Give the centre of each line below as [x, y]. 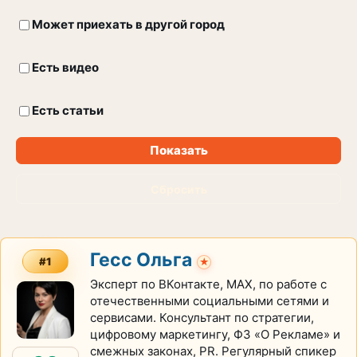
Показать [178, 150]
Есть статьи [68, 110]
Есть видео [65, 67]
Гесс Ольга [141, 260]
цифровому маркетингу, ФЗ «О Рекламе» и [215, 334]
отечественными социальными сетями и [210, 301]
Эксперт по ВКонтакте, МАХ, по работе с [208, 284]
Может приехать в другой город [128, 24]
